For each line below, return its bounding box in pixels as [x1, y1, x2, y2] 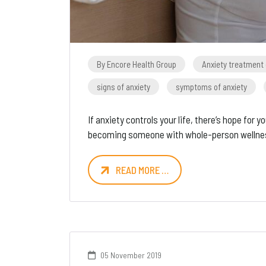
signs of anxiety [97, 81, 150, 92]
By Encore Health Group [97, 59, 176, 69]
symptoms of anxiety [176, 81, 247, 92]
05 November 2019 [99, 250, 161, 260]
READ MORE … [116, 164, 169, 176]
